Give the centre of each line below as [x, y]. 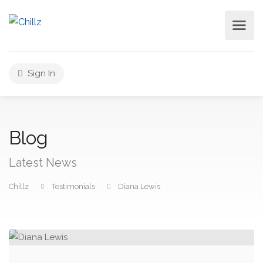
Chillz [19, 186]
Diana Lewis [139, 186]
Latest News [43, 163]
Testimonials [73, 186]
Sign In [40, 73]
